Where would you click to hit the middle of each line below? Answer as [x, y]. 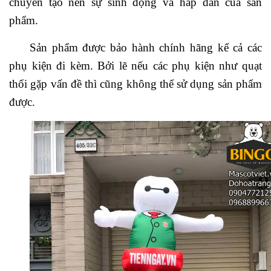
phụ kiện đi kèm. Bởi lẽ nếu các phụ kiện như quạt [135, 65]
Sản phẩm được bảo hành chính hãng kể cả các [146, 47]
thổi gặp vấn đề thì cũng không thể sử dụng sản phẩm [135, 83]
